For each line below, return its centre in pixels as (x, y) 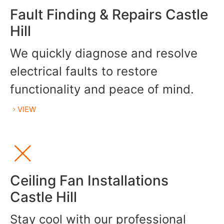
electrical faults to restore (84, 71)
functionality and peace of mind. (102, 89)
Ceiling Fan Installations (89, 181)
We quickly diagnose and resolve (104, 53)
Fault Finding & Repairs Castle (109, 15)
